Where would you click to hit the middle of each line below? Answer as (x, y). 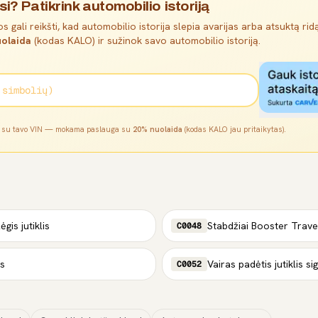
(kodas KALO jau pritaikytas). (234, 130)
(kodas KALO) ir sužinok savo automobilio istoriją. (147, 40)
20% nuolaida (158, 130)
